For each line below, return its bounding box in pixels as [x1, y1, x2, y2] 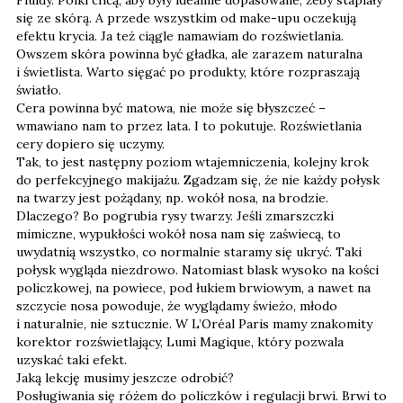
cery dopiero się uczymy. [16, 136, 165, 152]
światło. [16, 82, 61, 98]
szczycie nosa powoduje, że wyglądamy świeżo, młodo [16, 298, 337, 314]
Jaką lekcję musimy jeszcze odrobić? [16, 370, 234, 386]
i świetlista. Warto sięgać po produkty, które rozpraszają [16, 64, 360, 80]
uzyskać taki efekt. [16, 352, 127, 368]
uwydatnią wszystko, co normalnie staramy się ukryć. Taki [16, 244, 362, 260]
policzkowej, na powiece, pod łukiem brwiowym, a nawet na [16, 280, 371, 296]
